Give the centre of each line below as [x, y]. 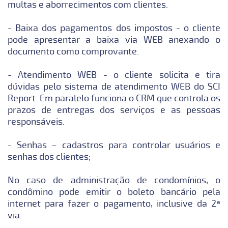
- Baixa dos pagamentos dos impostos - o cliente [114, 28]
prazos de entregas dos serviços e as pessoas [114, 110]
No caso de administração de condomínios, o [114, 180]
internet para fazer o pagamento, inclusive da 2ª [114, 203]
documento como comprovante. [73, 51]
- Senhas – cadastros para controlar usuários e [114, 145]
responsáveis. [36, 121]
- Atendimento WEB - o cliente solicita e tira [114, 75]
